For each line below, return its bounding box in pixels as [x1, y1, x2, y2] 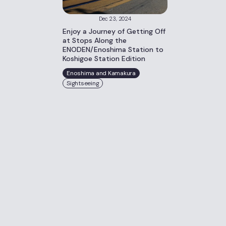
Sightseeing [67, 79, 99, 87]
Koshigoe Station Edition [63, 54, 145, 63]
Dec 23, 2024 [99, 15, 131, 22]
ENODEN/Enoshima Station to [63, 45, 163, 54]
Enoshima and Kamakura [67, 69, 136, 77]
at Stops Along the [63, 36, 127, 45]
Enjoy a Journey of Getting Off [63, 27, 165, 36]
